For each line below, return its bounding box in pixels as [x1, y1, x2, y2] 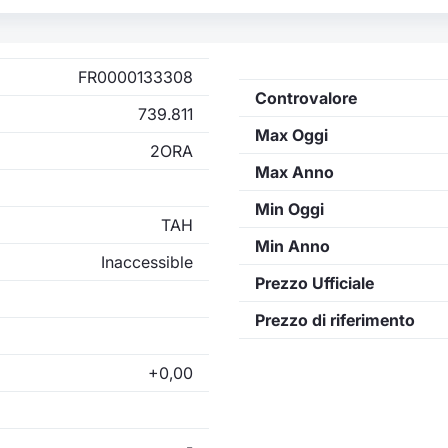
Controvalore [255, 87, 357, 108]
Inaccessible [101, 251, 193, 272]
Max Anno [255, 161, 334, 182]
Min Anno [255, 235, 330, 256]
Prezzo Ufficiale [255, 272, 374, 293]
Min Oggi [255, 198, 324, 219]
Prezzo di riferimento [255, 309, 415, 330]
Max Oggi [255, 124, 328, 145]
